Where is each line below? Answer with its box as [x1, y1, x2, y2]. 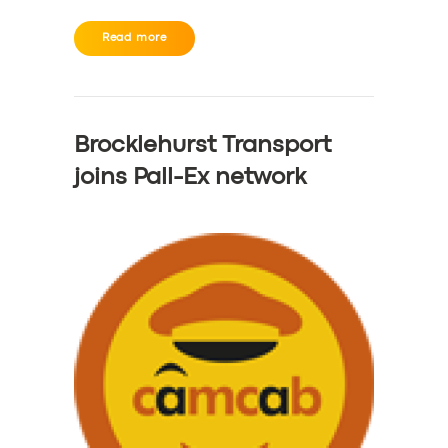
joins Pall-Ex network [74, 166, 306, 188]
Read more [101, 32, 168, 43]
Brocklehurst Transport [74, 134, 331, 156]
